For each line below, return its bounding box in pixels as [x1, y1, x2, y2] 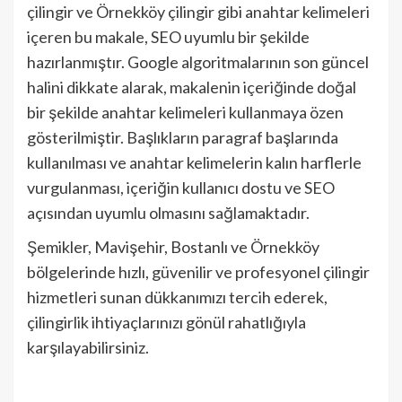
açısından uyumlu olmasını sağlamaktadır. [27, 202, 310, 223]
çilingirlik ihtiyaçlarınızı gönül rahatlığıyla [27, 311, 306, 332]
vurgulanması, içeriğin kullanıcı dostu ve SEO [27, 177, 335, 197]
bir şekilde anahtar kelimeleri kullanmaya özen [27, 101, 344, 122]
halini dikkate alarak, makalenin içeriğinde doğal [27, 76, 356, 97]
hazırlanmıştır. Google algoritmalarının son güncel [27, 51, 369, 72]
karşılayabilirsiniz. [27, 336, 149, 357]
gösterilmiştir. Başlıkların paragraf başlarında [27, 127, 338, 147]
